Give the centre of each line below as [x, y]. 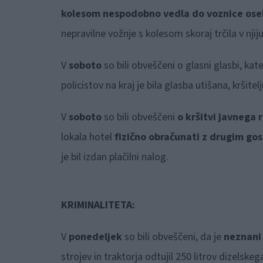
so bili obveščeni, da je [171, 237]
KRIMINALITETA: [98, 205]
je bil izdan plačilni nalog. [114, 157]
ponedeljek [95, 237]
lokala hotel [87, 137]
